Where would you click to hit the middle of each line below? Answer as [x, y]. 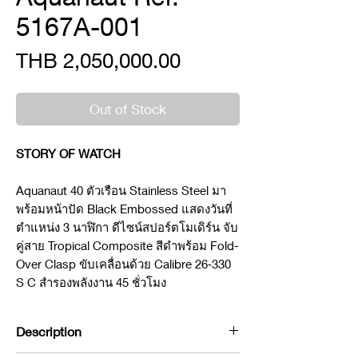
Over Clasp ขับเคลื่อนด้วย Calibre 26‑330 [123, 264]
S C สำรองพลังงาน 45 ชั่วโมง [91, 282]
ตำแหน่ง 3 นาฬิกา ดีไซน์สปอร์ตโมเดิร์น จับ [127, 227]
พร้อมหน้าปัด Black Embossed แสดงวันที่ [124, 209]
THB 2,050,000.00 [98, 60]
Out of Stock [128, 109]
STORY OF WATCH [68, 153]
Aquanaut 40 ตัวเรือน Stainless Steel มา [121, 190]
